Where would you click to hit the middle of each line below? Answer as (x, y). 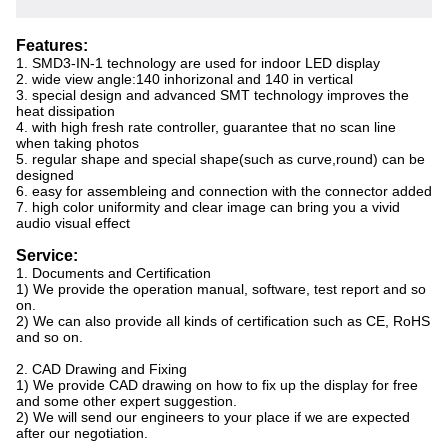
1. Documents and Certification (113, 273)
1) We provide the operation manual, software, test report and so (221, 289)
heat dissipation (65, 111)
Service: (47, 256)
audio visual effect (73, 223)
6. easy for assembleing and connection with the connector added (224, 191)
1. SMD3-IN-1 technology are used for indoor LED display (198, 63)
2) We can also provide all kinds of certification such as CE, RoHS (223, 321)
